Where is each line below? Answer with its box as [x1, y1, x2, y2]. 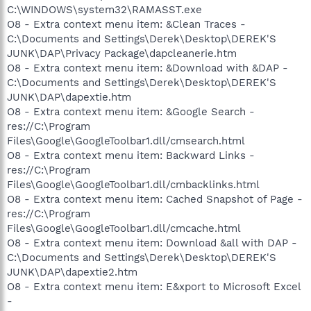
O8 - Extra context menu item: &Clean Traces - [7, 17, 246, 31]
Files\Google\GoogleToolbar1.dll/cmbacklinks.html [7, 178, 260, 191]
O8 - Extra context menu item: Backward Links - [7, 149, 255, 162]
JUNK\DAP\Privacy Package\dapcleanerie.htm [7, 47, 237, 60]
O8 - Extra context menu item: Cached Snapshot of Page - [7, 192, 303, 205]
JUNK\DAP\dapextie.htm [7, 90, 131, 103]
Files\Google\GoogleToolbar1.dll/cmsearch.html [7, 134, 245, 147]
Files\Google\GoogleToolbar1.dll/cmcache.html [7, 221, 241, 235]
